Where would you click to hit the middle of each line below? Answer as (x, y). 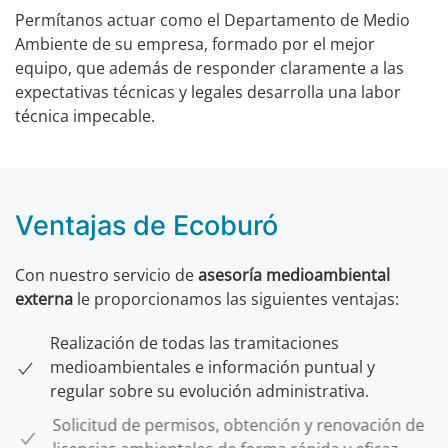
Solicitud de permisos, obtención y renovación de (236, 425)
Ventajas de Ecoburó (146, 225)
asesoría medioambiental (294, 275)
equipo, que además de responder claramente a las (209, 68)
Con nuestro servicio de (106, 275)
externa (44, 299)
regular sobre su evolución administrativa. (209, 391)
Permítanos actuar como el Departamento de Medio (212, 20)
